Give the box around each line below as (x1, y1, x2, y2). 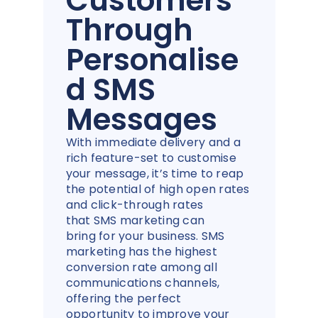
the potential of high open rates (65, 181, 250, 198)
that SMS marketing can (65, 212, 204, 229)
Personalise (65, 39, 238, 82)
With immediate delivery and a (65, 134, 241, 151)
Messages (65, 99, 217, 141)
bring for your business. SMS (65, 228, 225, 245)
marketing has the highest (65, 243, 217, 261)
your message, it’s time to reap (65, 165, 244, 182)
